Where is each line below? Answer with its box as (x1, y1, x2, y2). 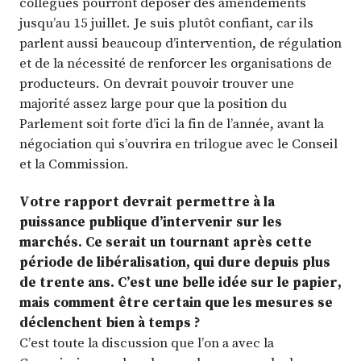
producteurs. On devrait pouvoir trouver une (19, 73, 294, 93)
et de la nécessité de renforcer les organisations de (19, 52, 332, 73)
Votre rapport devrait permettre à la (19, 192, 275, 212)
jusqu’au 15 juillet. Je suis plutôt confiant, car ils (19, 12, 313, 32)
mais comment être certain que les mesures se (19, 293, 333, 313)
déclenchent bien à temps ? (19, 313, 201, 333)
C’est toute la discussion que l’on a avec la (19, 333, 274, 353)
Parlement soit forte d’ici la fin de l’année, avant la (19, 113, 324, 133)
